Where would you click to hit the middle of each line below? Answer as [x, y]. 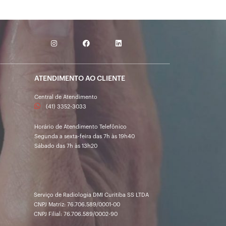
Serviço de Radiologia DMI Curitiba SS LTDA [92, 195]
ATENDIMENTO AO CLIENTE [80, 79]
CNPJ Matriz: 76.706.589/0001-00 [77, 205]
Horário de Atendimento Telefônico [81, 127]
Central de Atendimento [66, 97]
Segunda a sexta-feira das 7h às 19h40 [85, 137]
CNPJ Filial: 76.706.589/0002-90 [76, 214]
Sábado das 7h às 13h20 [66, 146]
